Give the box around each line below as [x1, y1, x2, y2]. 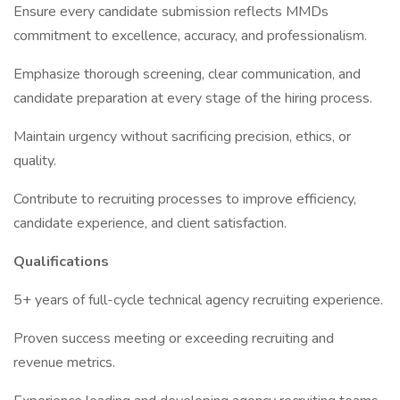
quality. [13, 151, 56, 171]
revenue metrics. [13, 353, 115, 372]
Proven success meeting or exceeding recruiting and [13, 329, 334, 348]
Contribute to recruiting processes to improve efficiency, [13, 189, 356, 209]
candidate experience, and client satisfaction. [13, 213, 287, 233]
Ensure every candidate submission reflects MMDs [13, 2, 329, 21]
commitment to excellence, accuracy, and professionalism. [13, 26, 367, 46]
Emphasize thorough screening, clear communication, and [13, 64, 361, 84]
